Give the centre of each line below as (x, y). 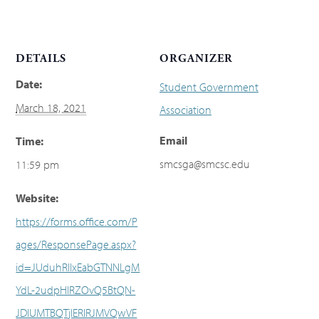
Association (185, 109)
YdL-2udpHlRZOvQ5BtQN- (76, 289)
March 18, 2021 (51, 107)
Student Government (209, 87)
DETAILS (41, 58)
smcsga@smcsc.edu (205, 163)
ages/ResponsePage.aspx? (76, 244)
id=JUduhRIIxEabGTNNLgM (78, 267)
